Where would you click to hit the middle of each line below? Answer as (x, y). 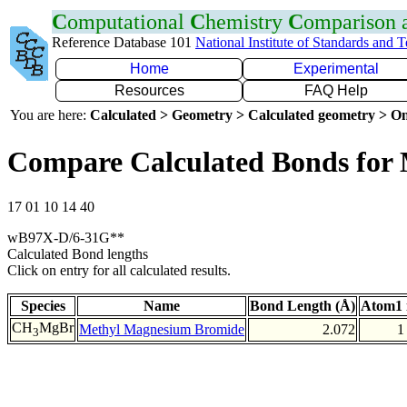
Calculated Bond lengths (78, 253)
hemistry (247, 22)
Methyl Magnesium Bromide (162, 329)
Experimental (336, 69)
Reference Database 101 (124, 42)
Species (43, 305)
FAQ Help (336, 90)
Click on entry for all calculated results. (119, 270)
